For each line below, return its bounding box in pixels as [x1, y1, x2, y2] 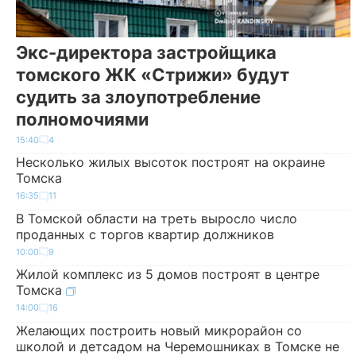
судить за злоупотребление [16, 86, 261, 107]
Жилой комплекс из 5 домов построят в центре [16, 266, 319, 283]
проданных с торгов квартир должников [16, 226, 274, 242]
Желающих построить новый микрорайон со [16, 322, 302, 339]
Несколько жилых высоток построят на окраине [16, 154, 325, 171]
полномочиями [16, 108, 149, 130]
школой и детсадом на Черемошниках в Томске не [16, 338, 339, 354]
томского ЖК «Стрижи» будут [16, 64, 289, 85]
